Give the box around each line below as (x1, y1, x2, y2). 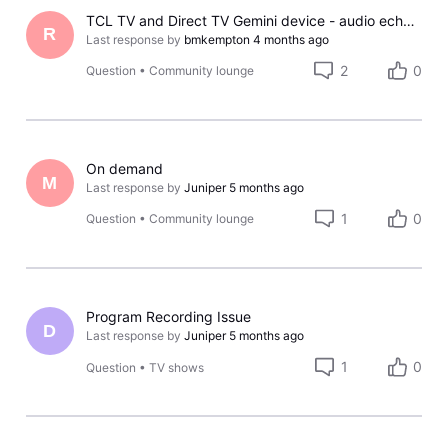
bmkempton (184, 31, 251, 47)
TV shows (149, 359, 205, 375)
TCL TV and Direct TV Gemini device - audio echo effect (403, 11, 416, 29)
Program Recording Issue (86, 308, 252, 326)
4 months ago (253, 31, 330, 47)
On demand (86, 160, 164, 178)
